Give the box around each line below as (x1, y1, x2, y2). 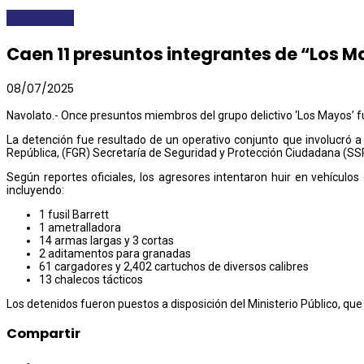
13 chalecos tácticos (39, 272, 143, 286)
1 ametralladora (39, 220, 121, 234)
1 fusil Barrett (39, 207, 109, 221)
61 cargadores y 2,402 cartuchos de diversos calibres (39, 259, 309, 273)
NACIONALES (6, 10, 74, 27)
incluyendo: (6, 183, 64, 197)
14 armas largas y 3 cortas (39, 233, 174, 247)
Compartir (6, 324, 80, 344)
